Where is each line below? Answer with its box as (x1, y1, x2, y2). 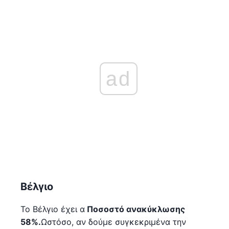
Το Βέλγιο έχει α (20, 203, 85, 214)
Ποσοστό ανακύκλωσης (85, 203, 185, 214)
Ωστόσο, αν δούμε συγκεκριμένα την (41, 216, 186, 227)
